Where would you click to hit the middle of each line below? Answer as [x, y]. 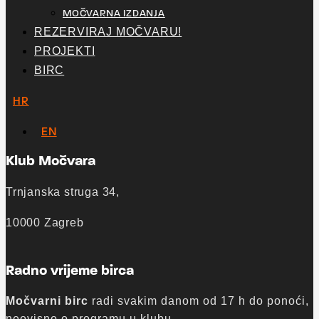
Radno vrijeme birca [70, 271]
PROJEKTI [65, 51]
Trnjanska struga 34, [63, 192]
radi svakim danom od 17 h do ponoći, [199, 301]
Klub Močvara [51, 162]
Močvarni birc [47, 301]
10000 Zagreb [45, 223]
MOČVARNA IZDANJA [114, 14]
